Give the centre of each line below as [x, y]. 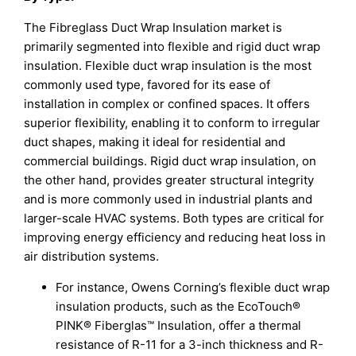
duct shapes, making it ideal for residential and [155, 142]
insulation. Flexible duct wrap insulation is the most [168, 66]
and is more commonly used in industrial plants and [168, 199]
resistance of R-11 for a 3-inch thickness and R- [190, 345]
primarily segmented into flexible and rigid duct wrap [172, 47]
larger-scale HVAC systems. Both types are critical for [174, 219]
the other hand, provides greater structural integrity [169, 180]
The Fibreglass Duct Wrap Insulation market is [153, 28]
